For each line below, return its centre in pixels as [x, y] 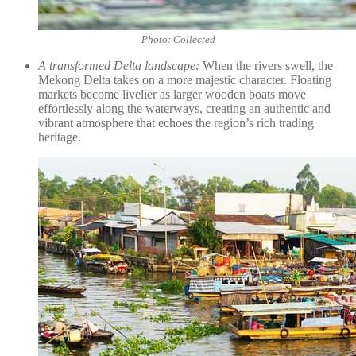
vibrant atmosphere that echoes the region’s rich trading [176, 122]
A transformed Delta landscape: [119, 65]
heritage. [60, 137]
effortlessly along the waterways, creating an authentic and [184, 108]
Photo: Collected [178, 39]
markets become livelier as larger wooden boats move [172, 94]
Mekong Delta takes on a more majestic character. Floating [185, 79]
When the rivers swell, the [266, 65]
